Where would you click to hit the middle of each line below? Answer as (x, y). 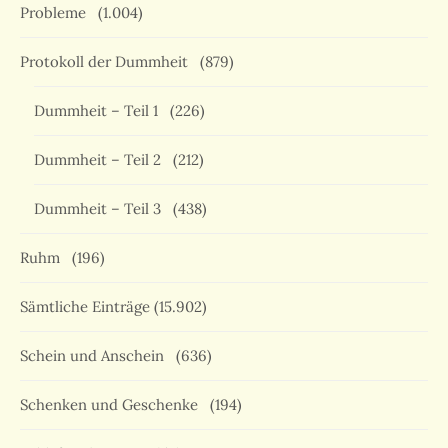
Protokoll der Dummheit (108, 62)
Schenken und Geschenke (113, 405)
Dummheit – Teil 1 (100, 111)
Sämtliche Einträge (85, 307)
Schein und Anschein (96, 356)
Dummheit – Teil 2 (101, 160)
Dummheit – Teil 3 (101, 209)
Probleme (57, 13)
